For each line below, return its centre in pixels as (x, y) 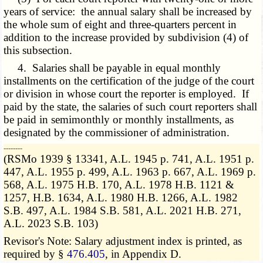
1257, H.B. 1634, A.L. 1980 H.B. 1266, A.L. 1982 (121, 198)
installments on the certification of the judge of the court (129, 81)
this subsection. (38, 50)
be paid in (28, 120)
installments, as (200, 120)
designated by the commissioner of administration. (117, 133)
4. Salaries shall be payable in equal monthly (112, 68)
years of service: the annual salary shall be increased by (128, 12)
